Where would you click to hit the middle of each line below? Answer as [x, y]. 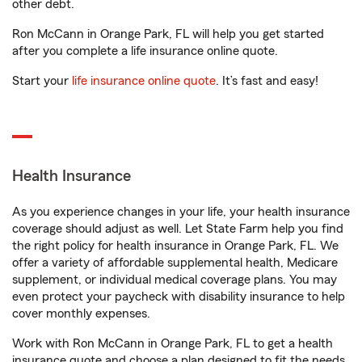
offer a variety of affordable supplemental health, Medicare [175, 263]
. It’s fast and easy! [267, 81]
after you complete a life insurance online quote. [145, 51]
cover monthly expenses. [81, 314]
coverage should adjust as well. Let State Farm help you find [178, 229]
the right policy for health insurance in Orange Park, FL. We [175, 246]
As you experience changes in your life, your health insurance [181, 212]
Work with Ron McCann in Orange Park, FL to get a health [173, 343]
